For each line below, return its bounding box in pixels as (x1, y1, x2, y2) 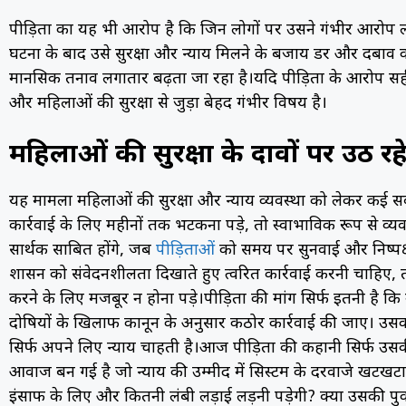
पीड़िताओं (156, 240, 215, 262)
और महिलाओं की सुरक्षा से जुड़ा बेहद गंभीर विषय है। (9, 93, 327, 115)
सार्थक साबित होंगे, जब (9, 240, 156, 262)
